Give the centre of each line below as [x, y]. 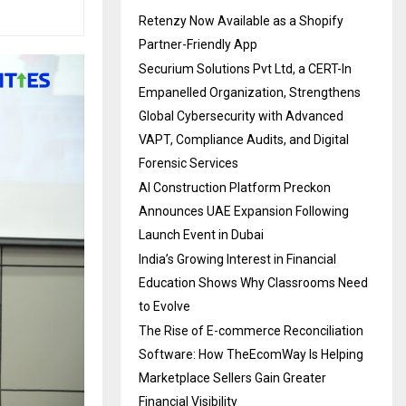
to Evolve [164, 306]
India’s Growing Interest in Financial [237, 259]
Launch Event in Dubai [201, 234]
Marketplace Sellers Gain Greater [232, 377]
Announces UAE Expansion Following [244, 211]
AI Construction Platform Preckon [235, 187]
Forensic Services [188, 163]
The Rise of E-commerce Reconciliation [251, 330]
